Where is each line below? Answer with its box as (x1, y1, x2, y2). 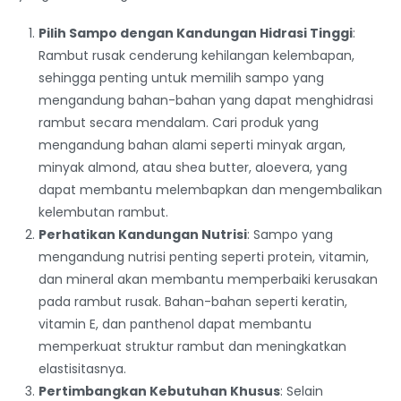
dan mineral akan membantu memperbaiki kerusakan (38, 270, 379, 289)
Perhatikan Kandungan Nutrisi (38, 226, 248, 244)
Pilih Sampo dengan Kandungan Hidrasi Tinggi (38, 24, 354, 43)
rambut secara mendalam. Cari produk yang (38, 114, 320, 132)
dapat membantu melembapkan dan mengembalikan (38, 181, 383, 200)
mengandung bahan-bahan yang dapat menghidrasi (38, 91, 374, 110)
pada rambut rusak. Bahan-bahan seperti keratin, (38, 293, 348, 311)
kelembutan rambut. (38, 203, 169, 222)
